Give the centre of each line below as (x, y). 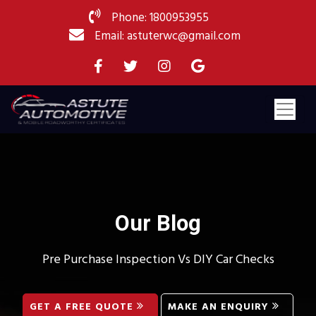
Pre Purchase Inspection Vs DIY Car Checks (158, 260)
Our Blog (158, 224)
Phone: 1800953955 (160, 18)
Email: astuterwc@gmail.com (167, 36)
